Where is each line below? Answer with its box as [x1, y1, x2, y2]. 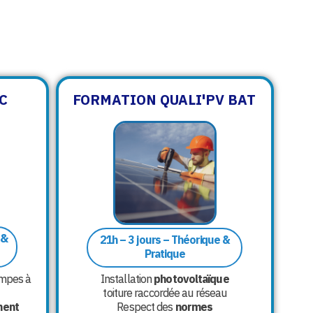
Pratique [144, 247, 185, 261]
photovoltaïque [154, 272, 229, 286]
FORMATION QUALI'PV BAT [72, 90, 256, 109]
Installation [100, 272, 154, 286]
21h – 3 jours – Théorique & [99, 233, 230, 247]
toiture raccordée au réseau [103, 286, 227, 300]
